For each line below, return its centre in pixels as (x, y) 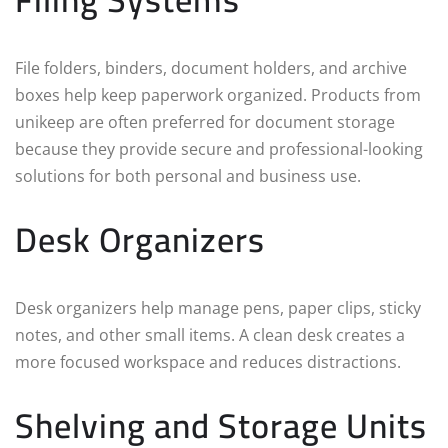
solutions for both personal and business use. (188, 176)
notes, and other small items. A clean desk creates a (210, 335)
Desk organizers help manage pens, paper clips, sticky (218, 308)
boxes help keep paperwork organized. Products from (218, 95)
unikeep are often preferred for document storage (205, 122)
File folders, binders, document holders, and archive (211, 68)
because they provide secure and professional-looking (219, 149)
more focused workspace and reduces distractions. (208, 362)
